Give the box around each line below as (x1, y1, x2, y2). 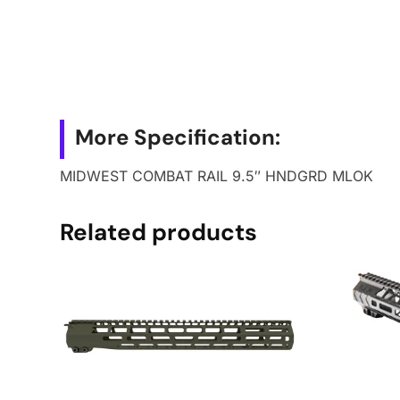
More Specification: (75, 123, 281, 152)
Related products (60, 216, 258, 247)
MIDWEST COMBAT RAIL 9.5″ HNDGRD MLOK (60, 167, 374, 186)
